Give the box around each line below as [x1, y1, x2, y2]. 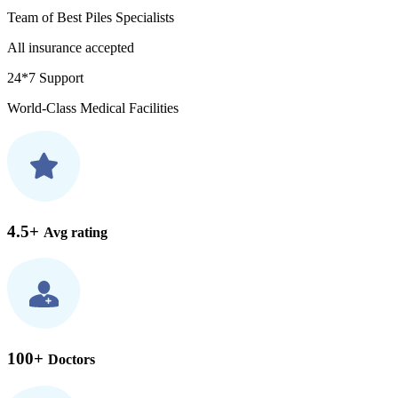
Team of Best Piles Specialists [7, 10, 174, 26]
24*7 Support [7, 70, 84, 86]
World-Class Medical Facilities [7, 100, 179, 116]
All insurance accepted [7, 40, 134, 56]
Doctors [48, 352, 95, 368]
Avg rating [44, 224, 107, 240]
